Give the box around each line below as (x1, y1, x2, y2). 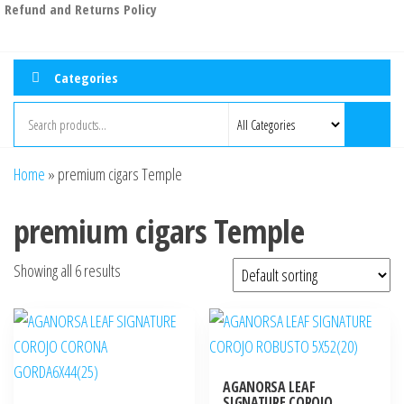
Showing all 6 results (14, 260, 121, 282)
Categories (54, 68, 118, 87)
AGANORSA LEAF (223, 377, 316, 398)
